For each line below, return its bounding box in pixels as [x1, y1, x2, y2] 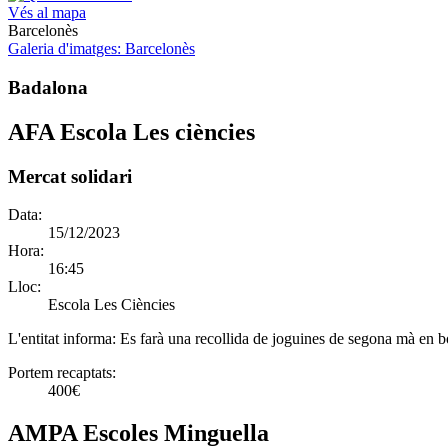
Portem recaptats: [8, 364, 116, 382]
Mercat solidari [8, 165, 132, 187]
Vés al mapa [8, 4, 86, 21]
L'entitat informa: [8, 330, 120, 348]
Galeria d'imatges [8, 40, 117, 57]
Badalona [8, 76, 88, 98]
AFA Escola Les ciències [8, 118, 255, 145]
